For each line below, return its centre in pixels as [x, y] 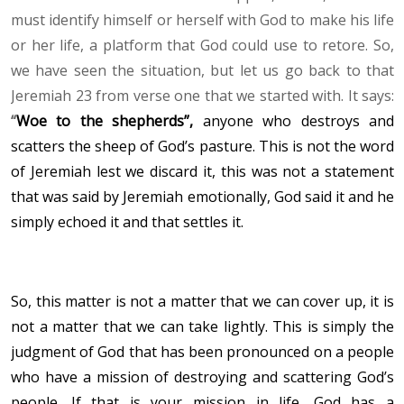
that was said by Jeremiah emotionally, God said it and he [202, 197]
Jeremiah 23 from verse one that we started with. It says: [202, 96]
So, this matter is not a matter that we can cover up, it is [202, 302]
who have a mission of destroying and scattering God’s [202, 377]
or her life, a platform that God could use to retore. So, [202, 46]
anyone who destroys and [298, 121]
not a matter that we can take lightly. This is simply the [202, 327]
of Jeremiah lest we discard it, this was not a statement [202, 172]
